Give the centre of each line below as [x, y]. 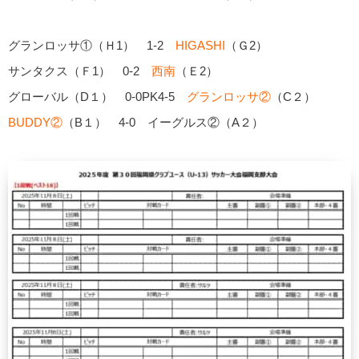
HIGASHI [200, 45]
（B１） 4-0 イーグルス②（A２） [163, 122]
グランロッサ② [229, 96]
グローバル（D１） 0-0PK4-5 [97, 96]
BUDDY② [35, 122]
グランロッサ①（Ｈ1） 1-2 [92, 45]
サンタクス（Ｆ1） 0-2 [80, 71]
